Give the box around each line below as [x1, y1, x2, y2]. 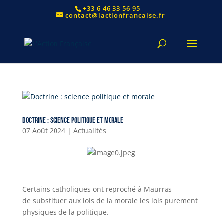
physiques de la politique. [22, 207, 109, 217]
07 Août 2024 [22, 126, 65, 135]
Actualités [73, 126, 106, 135]
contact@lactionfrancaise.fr [65, 10, 166, 20]
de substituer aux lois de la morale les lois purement [22, 196, 198, 205]
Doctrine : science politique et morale [22, 116, 123, 125]
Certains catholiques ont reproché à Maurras [22, 184, 172, 194]
